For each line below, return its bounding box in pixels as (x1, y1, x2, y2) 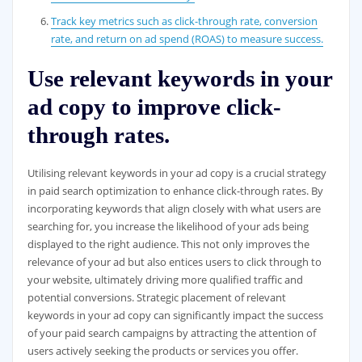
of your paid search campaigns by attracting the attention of (27, 326, 316, 341)
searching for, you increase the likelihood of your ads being (27, 219, 309, 234)
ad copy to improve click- (27, 93, 281, 120)
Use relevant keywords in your (27, 65, 332, 91)
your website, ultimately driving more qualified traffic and (27, 272, 303, 288)
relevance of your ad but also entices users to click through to (27, 255, 322, 270)
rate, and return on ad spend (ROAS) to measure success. (51, 32, 324, 47)
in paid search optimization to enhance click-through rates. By (27, 183, 323, 199)
